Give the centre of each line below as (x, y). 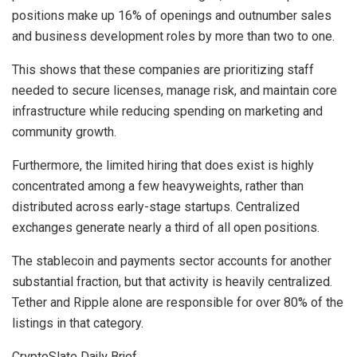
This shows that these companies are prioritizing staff (163, 69)
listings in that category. (78, 323)
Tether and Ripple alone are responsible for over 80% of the (178, 302)
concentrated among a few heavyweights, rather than (158, 186)
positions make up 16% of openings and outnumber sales (172, 15)
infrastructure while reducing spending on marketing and (167, 111)
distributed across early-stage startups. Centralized (156, 206)
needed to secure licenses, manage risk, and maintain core (175, 90)
